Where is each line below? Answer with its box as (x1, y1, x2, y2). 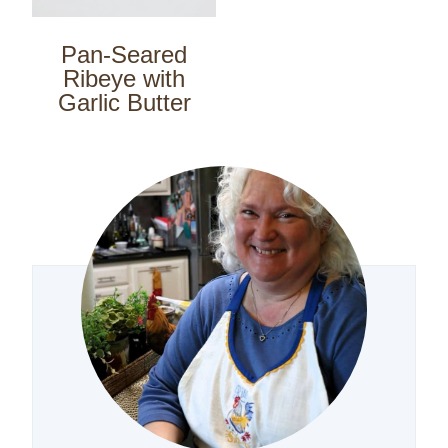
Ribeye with (63, 64, 185, 92)
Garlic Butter (57, 88, 191, 116)
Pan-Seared (61, 40, 187, 68)
